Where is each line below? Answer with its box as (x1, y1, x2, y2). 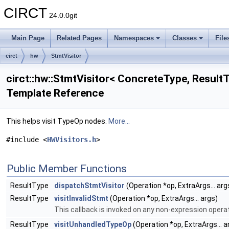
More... (108, 117, 130, 125)
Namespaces (114, 34, 154, 42)
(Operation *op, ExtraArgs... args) (108, 194, 218, 202)
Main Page (11, 34, 44, 42)
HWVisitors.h (47, 135, 96, 144)
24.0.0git (47, 11, 77, 19)
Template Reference (6, 87, 104, 99)
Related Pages (57, 34, 102, 42)
